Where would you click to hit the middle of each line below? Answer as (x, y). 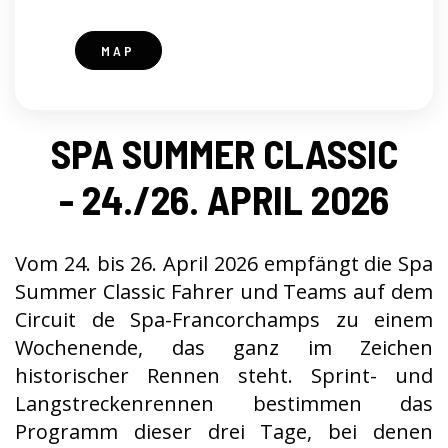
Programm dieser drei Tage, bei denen (224, 431)
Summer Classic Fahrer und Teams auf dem (224, 291)
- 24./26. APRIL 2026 (224, 199)
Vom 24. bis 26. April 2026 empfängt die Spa (224, 263)
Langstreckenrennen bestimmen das (224, 403)
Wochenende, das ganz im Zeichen (224, 347)
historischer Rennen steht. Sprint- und (224, 375)
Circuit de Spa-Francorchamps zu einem (224, 319)
